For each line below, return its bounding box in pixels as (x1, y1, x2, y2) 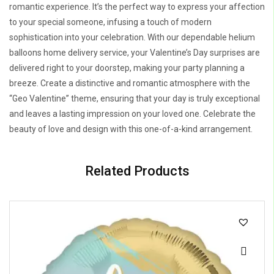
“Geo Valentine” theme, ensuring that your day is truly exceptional (9, 94, 260, 104)
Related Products (84, 163, 190, 179)
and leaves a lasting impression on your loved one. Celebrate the (9, 109, 256, 119)
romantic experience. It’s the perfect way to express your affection (9, 2, 265, 12)
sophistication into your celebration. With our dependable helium (9, 32, 255, 43)
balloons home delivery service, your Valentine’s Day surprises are (9, 48, 260, 58)
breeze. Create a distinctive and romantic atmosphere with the (9, 78, 250, 89)
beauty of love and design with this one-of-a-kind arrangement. (9, 124, 253, 135)
